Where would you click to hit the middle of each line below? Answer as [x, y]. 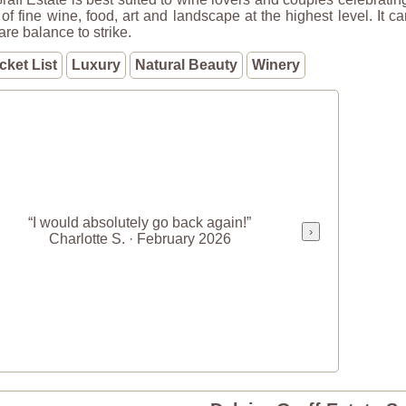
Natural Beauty [186, 65]
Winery [276, 65]
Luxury [96, 65]
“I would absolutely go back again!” [140, 222]
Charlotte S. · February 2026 [140, 239]
